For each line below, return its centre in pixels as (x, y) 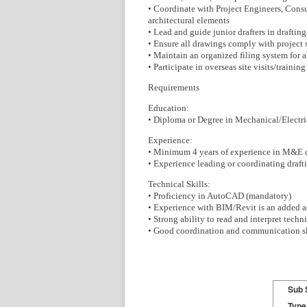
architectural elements (189, 20)
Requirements (174, 87)
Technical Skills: (179, 184)
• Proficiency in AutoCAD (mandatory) (220, 196)
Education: (169, 108)
